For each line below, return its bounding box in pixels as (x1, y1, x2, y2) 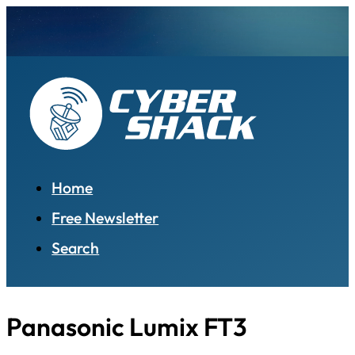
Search (52, 238, 100, 258)
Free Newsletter (52, 208, 159, 228)
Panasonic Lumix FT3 (6, 311, 246, 343)
